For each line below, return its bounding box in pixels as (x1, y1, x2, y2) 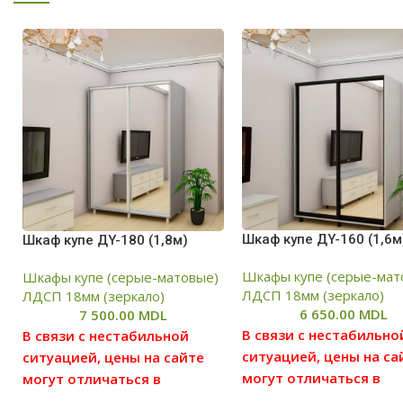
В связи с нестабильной (22, 327, 189, 345)
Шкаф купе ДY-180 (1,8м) (22, 232, 188, 249)
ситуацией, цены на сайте (22, 348, 204, 367)
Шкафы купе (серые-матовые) (22, 268, 219, 287)
